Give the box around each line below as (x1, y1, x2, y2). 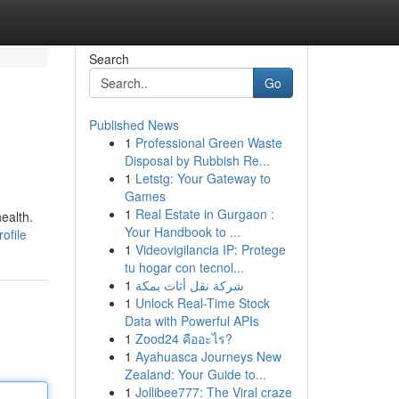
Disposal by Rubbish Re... (124, 151, 270, 169)
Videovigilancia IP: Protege (134, 240, 286, 258)
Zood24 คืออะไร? (134, 330, 232, 347)
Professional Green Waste (134, 134, 282, 151)
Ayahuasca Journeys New (134, 347, 281, 365)
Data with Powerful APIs (124, 312, 259, 330)
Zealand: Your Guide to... (124, 365, 266, 383)
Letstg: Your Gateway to (134, 169, 271, 187)
